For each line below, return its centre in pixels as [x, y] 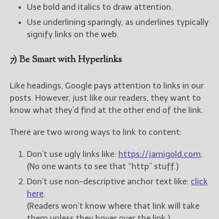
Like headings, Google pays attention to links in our [107, 86]
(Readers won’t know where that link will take [113, 206]
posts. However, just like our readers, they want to [105, 98]
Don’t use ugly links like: [73, 154]
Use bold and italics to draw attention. [100, 7]
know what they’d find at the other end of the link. [107, 110]
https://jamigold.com [160, 154]
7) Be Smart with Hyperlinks [66, 60]
